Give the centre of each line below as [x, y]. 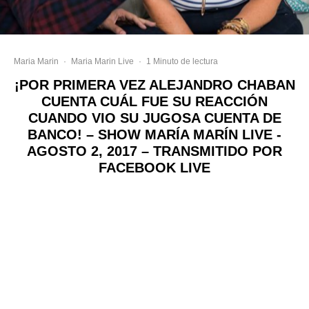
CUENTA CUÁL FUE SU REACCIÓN [154, 101]
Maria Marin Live [102, 61]
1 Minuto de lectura [182, 61]
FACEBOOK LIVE [154, 167]
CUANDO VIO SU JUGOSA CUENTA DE [154, 118]
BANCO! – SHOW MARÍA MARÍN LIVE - [154, 134]
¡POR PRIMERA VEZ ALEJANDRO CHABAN [154, 84]
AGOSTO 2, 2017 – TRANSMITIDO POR [154, 151]
